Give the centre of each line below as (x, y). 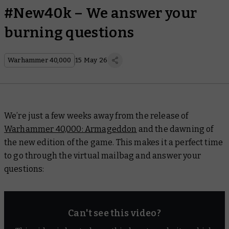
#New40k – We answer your (101, 13)
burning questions (69, 32)
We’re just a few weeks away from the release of (96, 116)
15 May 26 (91, 60)
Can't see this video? (114, 213)
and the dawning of (175, 129)
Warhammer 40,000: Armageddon (71, 129)
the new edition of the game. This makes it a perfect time (114, 142)
